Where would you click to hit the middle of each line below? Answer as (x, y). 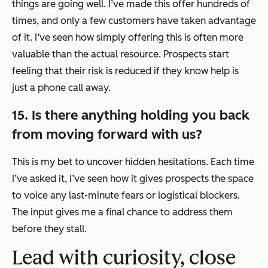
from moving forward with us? (107, 135)
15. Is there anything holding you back (131, 115)
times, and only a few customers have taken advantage (134, 21)
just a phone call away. (61, 88)
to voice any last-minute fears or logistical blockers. (126, 196)
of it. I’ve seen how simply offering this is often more (128, 38)
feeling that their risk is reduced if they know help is (125, 71)
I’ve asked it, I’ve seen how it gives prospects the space (133, 179)
